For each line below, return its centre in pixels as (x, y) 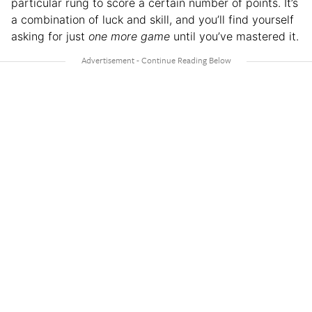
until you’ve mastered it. (234, 37)
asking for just (50, 37)
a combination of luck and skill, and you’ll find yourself (153, 20)
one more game (129, 37)
